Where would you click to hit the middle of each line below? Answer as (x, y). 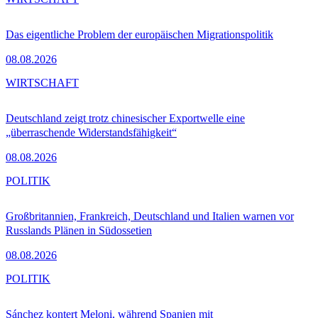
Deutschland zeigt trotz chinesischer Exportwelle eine (125, 119)
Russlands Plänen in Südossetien (79, 231)
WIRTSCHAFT (42, 83)
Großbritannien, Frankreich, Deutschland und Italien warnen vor (150, 216)
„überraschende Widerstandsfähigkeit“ (91, 133)
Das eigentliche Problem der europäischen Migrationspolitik (139, 35)
